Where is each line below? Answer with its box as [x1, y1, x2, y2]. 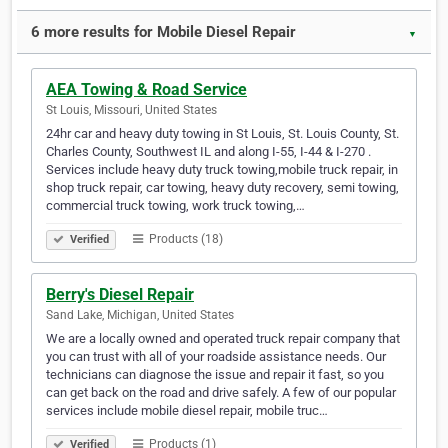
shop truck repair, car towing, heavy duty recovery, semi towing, [46, 180, 399, 196]
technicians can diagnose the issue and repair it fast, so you [46, 367, 384, 383]
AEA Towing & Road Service [46, 80, 247, 100]
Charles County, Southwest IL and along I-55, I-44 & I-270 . [46, 144, 371, 160]
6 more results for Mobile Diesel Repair [31, 23, 296, 42]
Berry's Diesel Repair [46, 285, 194, 305]
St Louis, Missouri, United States [46, 103, 217, 118]
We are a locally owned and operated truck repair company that [46, 331, 400, 347]
